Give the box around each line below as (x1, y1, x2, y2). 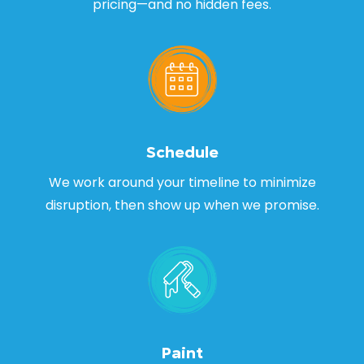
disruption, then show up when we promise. (45, 195, 319, 214)
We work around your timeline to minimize (48, 172, 316, 192)
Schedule (145, 141, 219, 163)
